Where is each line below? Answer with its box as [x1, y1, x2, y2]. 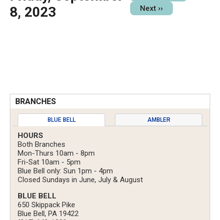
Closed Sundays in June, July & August [18, 175, 143, 185]
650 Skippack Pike [18, 200, 75, 210]
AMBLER [147, 116, 170, 124]
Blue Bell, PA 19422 [18, 209, 79, 219]
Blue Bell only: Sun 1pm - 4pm [18, 166, 113, 176]
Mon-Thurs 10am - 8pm [18, 149, 95, 158]
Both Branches [18, 140, 65, 149]
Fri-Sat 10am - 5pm [18, 158, 81, 167]
